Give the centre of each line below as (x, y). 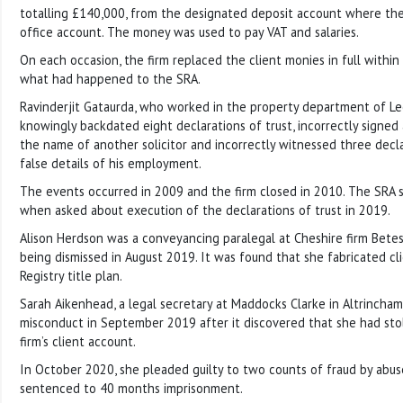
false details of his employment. (111, 163)
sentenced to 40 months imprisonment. (131, 388)
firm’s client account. (78, 341)
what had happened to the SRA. (110, 78)
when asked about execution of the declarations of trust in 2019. (205, 210)
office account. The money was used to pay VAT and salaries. (189, 31)
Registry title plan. (71, 275)
